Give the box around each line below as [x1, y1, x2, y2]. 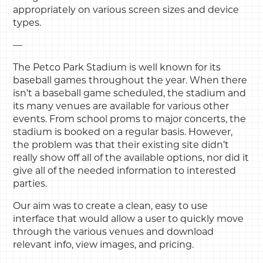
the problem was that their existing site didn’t [13, 139, 230, 150]
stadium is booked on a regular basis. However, [13, 126, 233, 137]
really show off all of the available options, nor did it [13, 151, 249, 163]
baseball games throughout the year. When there [13, 74, 248, 86]
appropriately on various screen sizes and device [13, 4, 240, 15]
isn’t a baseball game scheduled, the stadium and [13, 87, 247, 99]
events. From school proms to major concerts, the [13, 113, 247, 124]
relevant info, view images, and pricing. [13, 238, 194, 250]
